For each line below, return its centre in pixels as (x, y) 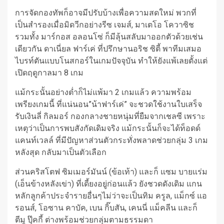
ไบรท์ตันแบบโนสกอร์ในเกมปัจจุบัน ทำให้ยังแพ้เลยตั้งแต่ (111, 60)
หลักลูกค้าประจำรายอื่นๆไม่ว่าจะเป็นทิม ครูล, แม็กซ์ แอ (111, 195)
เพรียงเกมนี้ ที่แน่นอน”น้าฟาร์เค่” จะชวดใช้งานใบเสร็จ (108, 104)
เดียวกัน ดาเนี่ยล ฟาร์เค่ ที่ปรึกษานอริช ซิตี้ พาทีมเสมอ (108, 48)
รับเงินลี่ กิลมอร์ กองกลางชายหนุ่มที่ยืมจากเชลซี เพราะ (110, 116)
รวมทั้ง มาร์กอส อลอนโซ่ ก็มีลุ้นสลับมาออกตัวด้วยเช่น (109, 36)
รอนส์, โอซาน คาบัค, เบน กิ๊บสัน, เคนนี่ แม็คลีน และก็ (106, 207)
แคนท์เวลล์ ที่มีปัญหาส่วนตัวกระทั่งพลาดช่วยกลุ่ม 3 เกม (111, 140)
